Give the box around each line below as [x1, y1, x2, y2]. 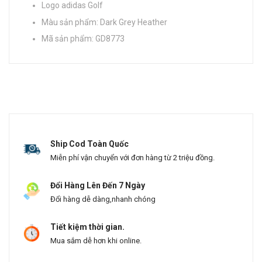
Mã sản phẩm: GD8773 [42, 34, 125, 44]
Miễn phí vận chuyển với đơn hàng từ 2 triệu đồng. [50, 153, 215, 163]
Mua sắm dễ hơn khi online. [50, 236, 142, 246]
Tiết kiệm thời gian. [50, 222, 125, 232]
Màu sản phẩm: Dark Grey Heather [42, 17, 167, 27]
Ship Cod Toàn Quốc [50, 139, 129, 149]
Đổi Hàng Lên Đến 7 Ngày [50, 181, 145, 191]
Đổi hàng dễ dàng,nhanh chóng [50, 195, 156, 204]
